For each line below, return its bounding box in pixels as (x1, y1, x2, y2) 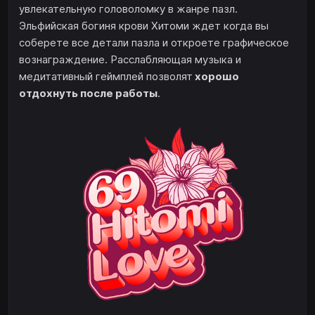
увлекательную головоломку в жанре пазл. (19, 2, 238, 16)
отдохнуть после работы (19, 86, 157, 101)
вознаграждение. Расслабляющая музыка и (19, 53, 241, 67)
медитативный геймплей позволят (19, 70, 193, 84)
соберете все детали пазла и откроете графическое (19, 36, 289, 50)
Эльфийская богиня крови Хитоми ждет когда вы (19, 19, 269, 33)
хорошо (193, 70, 239, 84)
